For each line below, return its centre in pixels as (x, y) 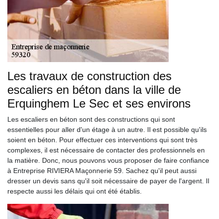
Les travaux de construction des (89, 76)
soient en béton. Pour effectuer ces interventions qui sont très (102, 140)
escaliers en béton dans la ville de (94, 90)
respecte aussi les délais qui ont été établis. (75, 191)
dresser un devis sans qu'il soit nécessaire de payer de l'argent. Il (108, 181)
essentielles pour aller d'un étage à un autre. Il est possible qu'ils (107, 130)
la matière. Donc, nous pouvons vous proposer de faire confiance (108, 160)
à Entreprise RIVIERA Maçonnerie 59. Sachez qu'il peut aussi (102, 171)
